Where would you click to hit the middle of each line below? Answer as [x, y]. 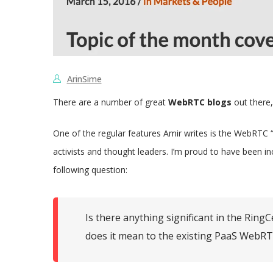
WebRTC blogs [200, 102]
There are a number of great [110, 102]
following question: [90, 169]
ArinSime [84, 79]
